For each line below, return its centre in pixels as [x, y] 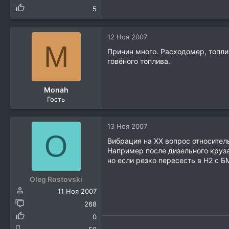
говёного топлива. [139, 61]
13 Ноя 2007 [127, 127]
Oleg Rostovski [56, 179]
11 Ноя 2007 [77, 191]
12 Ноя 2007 [127, 37]
